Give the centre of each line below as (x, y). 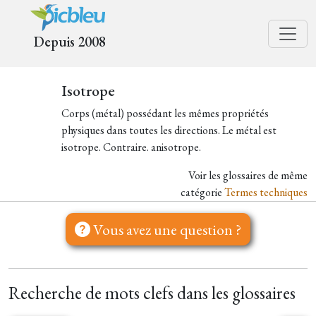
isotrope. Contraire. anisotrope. (131, 147)
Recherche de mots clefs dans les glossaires (152, 293)
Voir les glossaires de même (248, 175)
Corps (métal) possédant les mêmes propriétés (165, 113)
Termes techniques (266, 192)
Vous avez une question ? (166, 229)
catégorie (202, 192)
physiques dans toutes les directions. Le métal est (169, 130)
